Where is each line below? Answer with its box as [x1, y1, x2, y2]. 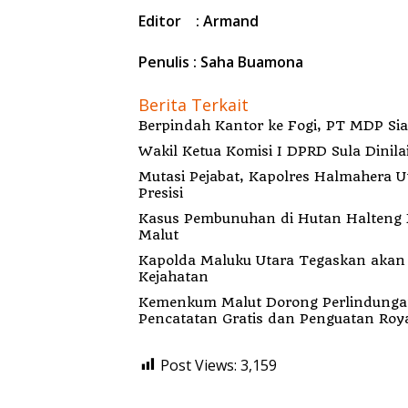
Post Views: [160, 354, 237, 375]
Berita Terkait [138, 93, 249, 116]
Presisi [138, 184, 183, 201]
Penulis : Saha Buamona [138, 51, 303, 72]
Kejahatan [138, 268, 209, 285]
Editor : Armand [138, 10, 259, 31]
